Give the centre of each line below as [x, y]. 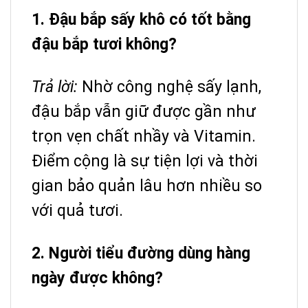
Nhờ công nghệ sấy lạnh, [169, 87]
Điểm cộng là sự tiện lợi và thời [145, 161]
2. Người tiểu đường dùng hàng [141, 253]
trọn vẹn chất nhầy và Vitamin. [144, 136]
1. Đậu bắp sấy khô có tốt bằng [141, 19]
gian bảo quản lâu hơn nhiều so [147, 186]
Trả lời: [55, 87]
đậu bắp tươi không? [104, 44]
